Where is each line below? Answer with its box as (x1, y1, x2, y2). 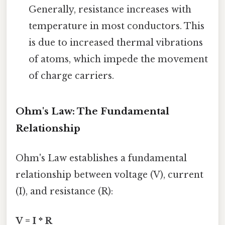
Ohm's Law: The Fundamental (16, 105, 169, 117)
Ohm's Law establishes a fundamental (16, 152, 187, 164)
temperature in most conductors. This (29, 20, 205, 32)
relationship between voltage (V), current (16, 169, 203, 180)
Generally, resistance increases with (29, 4, 192, 15)
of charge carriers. (29, 70, 115, 81)
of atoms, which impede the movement (29, 53, 208, 65)
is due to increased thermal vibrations (29, 37, 203, 48)
